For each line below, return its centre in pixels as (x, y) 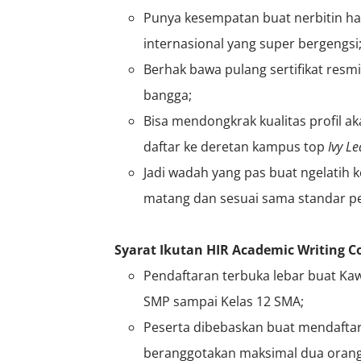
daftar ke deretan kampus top (236, 146)
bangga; (168, 95)
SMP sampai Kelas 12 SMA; (224, 301)
